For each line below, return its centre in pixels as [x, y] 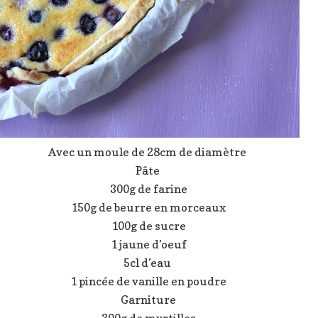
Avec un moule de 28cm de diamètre [148, 152]
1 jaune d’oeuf [148, 245]
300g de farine [148, 189]
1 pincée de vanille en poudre [148, 281]
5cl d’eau [148, 263]
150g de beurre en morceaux [148, 208]
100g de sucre [148, 226]
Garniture [148, 300]
